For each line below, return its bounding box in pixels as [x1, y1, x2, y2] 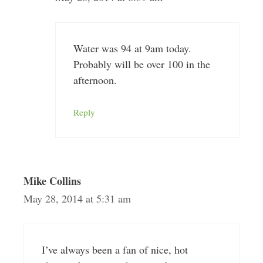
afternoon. [73, 73, 117, 87]
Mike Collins [23, 173, 81, 188]
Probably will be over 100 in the [73, 57, 210, 71]
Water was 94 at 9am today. [73, 41, 191, 55]
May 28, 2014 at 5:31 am [23, 191, 131, 205]
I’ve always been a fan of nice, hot [41, 242, 188, 257]
